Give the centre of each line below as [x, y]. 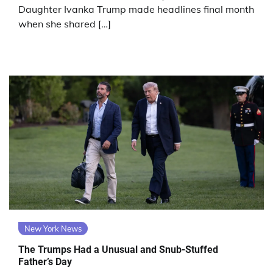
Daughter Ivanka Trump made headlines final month [136, 9]
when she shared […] [65, 24]
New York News [53, 229]
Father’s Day [45, 261]
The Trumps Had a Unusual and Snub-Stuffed [118, 249]
